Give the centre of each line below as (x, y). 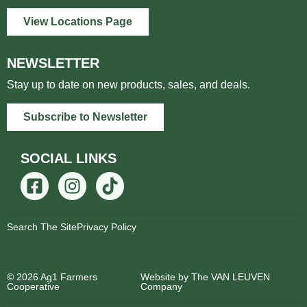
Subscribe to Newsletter (85, 116)
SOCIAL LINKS (69, 158)
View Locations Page (78, 22)
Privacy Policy (107, 226)
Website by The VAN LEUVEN (206, 277)
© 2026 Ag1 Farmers (52, 277)
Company (162, 286)
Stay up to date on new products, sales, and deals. (128, 85)
